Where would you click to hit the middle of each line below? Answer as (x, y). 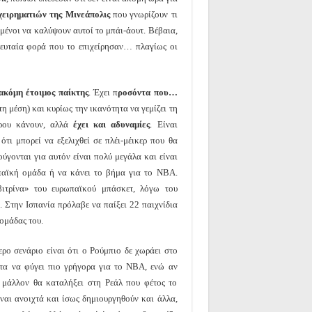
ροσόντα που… (148, 92)
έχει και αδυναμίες (112, 124)
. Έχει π (103, 92)
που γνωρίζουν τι (145, 14)
